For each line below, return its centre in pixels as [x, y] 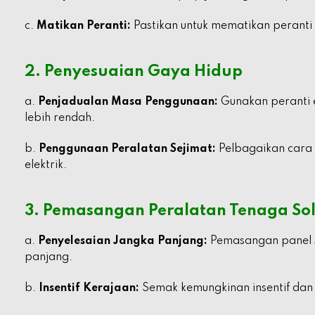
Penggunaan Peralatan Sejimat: [127, 149]
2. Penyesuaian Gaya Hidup [134, 72]
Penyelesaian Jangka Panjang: [123, 241]
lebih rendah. [60, 118]
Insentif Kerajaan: [89, 288]
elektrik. [46, 165]
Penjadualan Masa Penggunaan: [128, 102]
